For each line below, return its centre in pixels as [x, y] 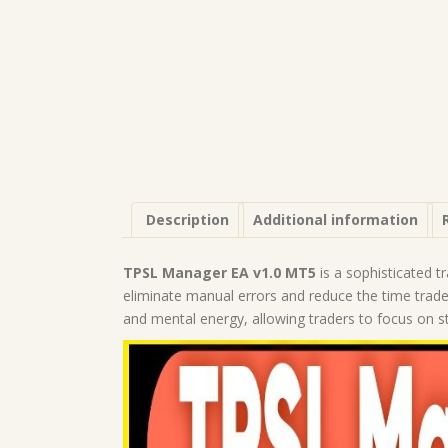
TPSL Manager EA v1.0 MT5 [219, 273]
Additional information [335, 219]
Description [187, 219]
